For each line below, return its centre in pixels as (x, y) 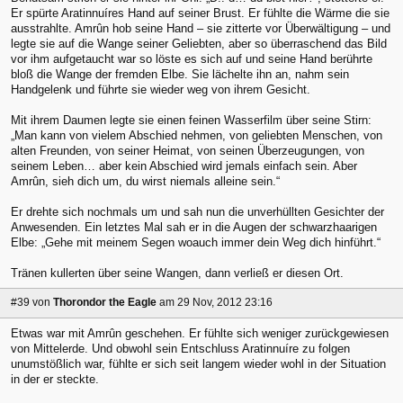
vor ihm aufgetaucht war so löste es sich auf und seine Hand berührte (192, 58)
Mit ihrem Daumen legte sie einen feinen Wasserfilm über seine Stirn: (191, 120)
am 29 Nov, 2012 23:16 (216, 303)
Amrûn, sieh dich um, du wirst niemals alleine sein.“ (145, 181)
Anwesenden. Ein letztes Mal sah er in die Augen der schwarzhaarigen (194, 227)
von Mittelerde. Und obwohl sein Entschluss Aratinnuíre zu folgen (180, 349)
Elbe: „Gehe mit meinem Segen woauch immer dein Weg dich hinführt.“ (196, 242)
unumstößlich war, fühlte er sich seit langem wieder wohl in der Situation (198, 364)
